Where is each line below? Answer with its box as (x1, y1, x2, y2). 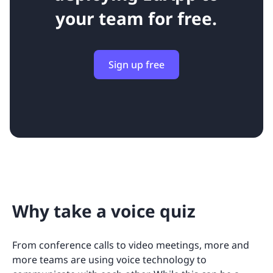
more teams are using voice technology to (12, 253, 207, 266)
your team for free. (55, 7, 218, 30)
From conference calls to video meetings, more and (12, 238, 249, 252)
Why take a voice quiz (12, 199, 196, 222)
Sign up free (108, 58, 165, 71)
